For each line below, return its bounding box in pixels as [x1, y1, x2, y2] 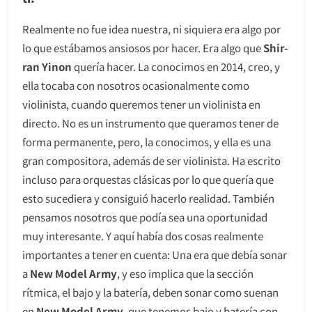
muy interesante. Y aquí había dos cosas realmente [22, 228, 263, 243]
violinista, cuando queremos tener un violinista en [22, 96, 260, 111]
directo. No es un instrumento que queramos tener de [22, 115, 279, 130]
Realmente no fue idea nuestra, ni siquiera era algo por [22, 21, 281, 36]
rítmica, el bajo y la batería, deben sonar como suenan [22, 284, 279, 299]
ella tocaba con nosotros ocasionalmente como [22, 77, 249, 93]
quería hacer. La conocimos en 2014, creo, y [72, 58, 280, 74]
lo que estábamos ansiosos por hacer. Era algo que [22, 40, 263, 55]
